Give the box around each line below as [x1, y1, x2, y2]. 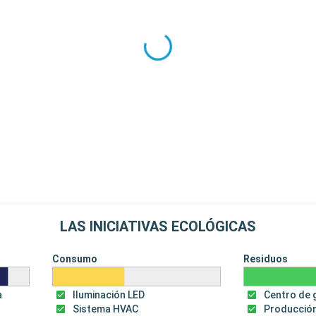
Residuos [243, 253, 288, 265]
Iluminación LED [72, 289, 145, 301]
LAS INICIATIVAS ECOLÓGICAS [60, 218, 256, 236]
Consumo [51, 253, 97, 265]
